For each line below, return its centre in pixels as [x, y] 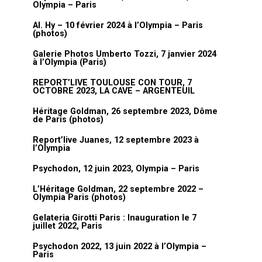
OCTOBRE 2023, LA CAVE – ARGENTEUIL [114, 91]
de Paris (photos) [68, 120]
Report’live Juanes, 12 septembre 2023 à [116, 140]
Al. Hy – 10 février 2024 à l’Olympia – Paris [118, 25]
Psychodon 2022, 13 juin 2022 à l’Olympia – [120, 247]
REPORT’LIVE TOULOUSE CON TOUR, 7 [112, 83]
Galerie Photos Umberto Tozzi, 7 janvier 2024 [125, 54]
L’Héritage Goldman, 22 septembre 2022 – [118, 189]
